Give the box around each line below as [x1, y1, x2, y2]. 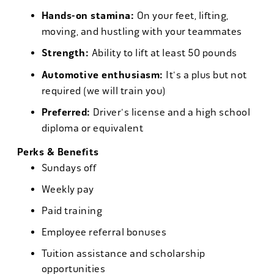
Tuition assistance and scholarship [41, 248, 206, 259]
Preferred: [41, 106, 93, 119]
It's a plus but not [166, 69, 247, 81]
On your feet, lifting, [136, 10, 229, 21]
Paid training [41, 205, 102, 217]
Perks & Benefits [17, 146, 99, 158]
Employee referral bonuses [41, 226, 166, 238]
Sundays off [41, 162, 96, 174]
